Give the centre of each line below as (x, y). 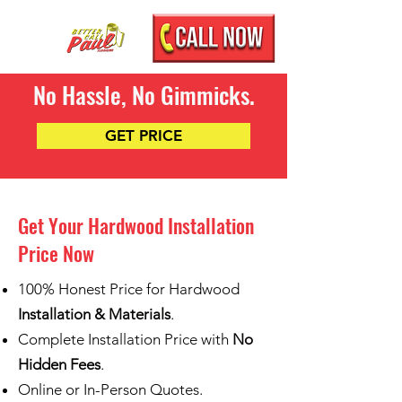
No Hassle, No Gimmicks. (144, 95)
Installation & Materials (94, 314)
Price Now (56, 253)
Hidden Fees (59, 364)
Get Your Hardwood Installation (136, 225)
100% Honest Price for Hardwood (129, 289)
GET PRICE (144, 135)
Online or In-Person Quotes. (110, 389)
